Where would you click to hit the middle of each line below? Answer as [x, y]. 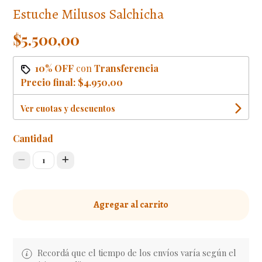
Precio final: [49, 82]
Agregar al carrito [131, 204]
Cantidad [33, 138]
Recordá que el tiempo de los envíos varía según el [136, 252]
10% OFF [55, 68]
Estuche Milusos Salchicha [89, 14]
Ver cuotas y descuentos [68, 108]
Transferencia [127, 68]
